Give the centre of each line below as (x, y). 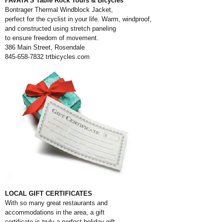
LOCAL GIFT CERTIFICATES (49, 194)
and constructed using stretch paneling (60, 28)
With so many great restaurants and (56, 203)
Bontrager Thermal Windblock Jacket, (59, 10)
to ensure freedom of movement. (52, 38)
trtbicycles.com (68, 57)
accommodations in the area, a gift (55, 212)
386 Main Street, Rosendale (45, 47)
